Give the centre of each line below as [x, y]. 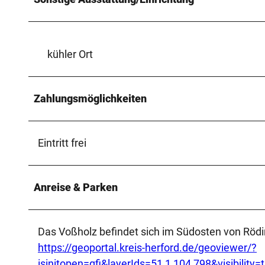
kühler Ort [70, 54]
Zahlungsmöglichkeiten [90, 98]
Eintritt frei [62, 143]
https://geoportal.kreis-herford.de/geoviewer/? [147, 247]
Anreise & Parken [76, 187]
